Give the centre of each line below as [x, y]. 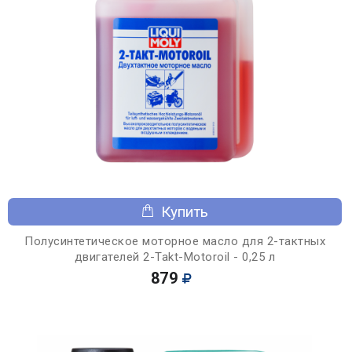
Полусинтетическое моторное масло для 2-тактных [175, 241]
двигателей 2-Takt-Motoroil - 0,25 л [175, 257]
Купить [185, 211]
